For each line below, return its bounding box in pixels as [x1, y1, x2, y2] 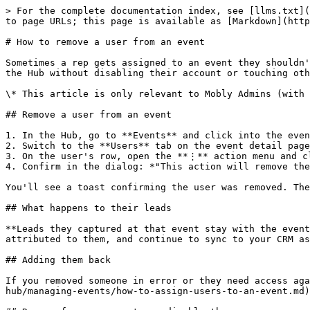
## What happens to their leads [6, 203, 172, 213]
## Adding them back [6, 255, 111, 265]
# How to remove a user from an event [6, 37, 205, 47]
